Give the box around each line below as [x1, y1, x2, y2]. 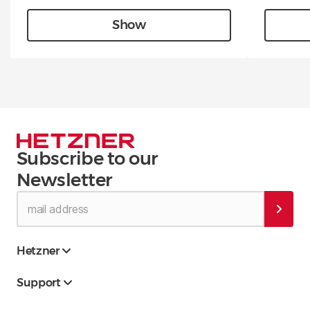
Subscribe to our [17, 147, 158, 170]
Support [17, 276, 64, 290]
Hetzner [17, 244, 62, 258]
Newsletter [17, 169, 112, 192]
